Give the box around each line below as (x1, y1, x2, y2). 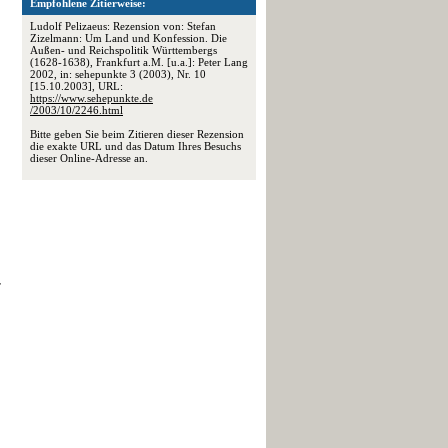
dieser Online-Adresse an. (30, 152, 148, 164)
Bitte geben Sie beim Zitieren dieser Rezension (30, 128, 244, 140)
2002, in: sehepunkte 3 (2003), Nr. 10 (30, 68, 206, 80)
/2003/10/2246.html (30, 104, 123, 116)
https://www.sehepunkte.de (30, 92, 153, 104)
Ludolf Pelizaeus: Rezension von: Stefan (30, 20, 216, 32)
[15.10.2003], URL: (30, 80, 123, 92)
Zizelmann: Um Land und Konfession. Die (30, 32, 227, 44)
